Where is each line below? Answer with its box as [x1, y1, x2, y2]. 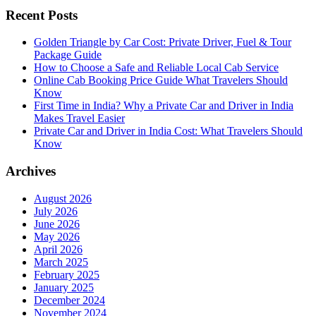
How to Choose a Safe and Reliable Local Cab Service [34, 61, 279, 74]
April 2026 [34, 243, 83, 255]
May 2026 [34, 230, 80, 243]
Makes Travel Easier [34, 112, 125, 125]
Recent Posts [6, 7, 78, 23]
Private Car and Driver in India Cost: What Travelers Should [34, 125, 303, 138]
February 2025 [34, 268, 99, 281]
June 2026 [34, 217, 80, 230]
